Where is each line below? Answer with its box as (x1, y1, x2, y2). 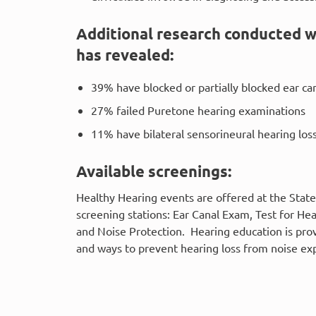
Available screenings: (76, 162, 231, 181)
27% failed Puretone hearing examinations (90, 103, 305, 117)
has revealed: (76, 45, 174, 64)
